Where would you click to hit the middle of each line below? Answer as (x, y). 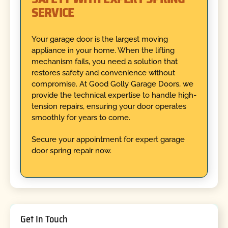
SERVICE (53, 12)
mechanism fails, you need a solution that (104, 62)
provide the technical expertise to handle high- (114, 95)
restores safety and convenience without (103, 73)
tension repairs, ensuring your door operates (109, 107)
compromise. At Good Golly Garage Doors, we (112, 84)
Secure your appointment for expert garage (108, 139)
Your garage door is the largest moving (99, 39)
